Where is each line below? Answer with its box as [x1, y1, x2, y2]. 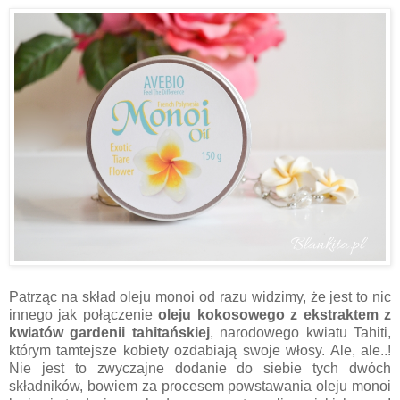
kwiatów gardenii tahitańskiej [9, 325, 210, 341]
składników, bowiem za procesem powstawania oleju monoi [9, 379, 391, 395]
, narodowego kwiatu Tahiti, [209, 325, 392, 341]
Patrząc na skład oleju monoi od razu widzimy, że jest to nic [9, 289, 391, 305]
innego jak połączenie [9, 307, 159, 323]
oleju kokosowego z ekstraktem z [158, 307, 392, 323]
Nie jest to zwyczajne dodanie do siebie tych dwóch [9, 361, 391, 377]
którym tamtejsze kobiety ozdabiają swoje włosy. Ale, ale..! [9, 343, 391, 359]
